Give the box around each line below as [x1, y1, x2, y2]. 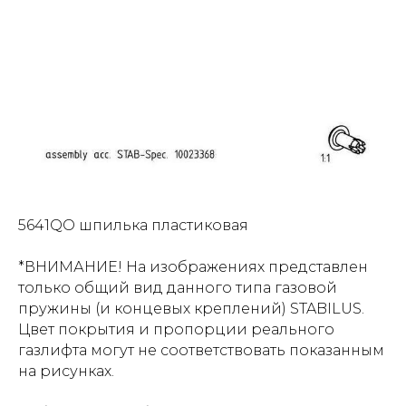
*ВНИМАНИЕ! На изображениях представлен [18, 258, 368, 276]
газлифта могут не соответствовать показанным [18, 342, 384, 360]
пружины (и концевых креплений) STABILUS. [18, 300, 364, 318]
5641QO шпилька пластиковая [18, 217, 248, 235]
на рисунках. [18, 362, 114, 381]
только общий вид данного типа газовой [18, 279, 337, 297]
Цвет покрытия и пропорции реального [18, 321, 334, 339]
